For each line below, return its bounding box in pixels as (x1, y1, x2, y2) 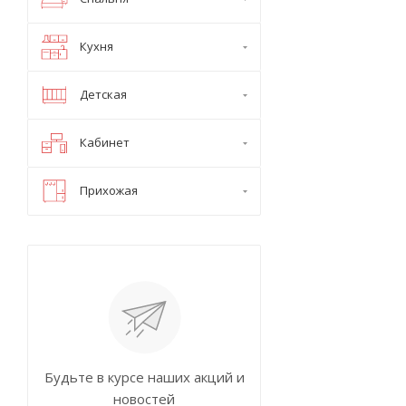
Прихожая (80, 182, 138, 198)
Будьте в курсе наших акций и (43, 368, 245, 386)
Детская (80, 86, 127, 102)
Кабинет (80, 134, 130, 150)
